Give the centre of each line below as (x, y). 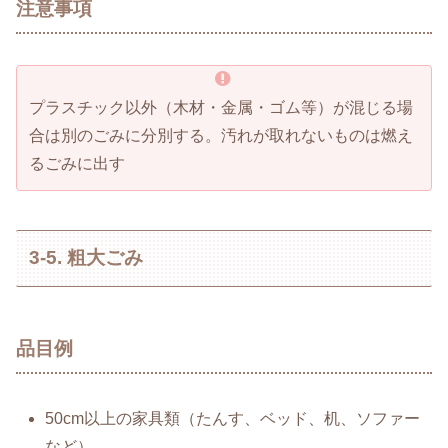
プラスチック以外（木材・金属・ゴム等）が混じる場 (221, 108)
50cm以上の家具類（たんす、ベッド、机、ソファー (233, 419)
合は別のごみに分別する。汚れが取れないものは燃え (221, 136)
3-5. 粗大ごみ (86, 258)
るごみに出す (77, 164)
